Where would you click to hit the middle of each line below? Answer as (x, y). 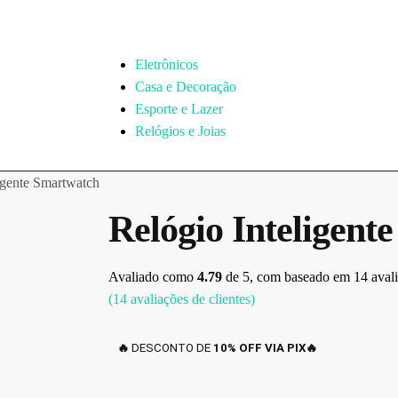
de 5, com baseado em (288, 277)
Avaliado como (153, 277)
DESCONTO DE (172, 348)
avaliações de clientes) (191, 299)
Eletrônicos (167, 64)
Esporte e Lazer (179, 108)
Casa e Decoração (186, 86)
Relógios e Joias (180, 131)
